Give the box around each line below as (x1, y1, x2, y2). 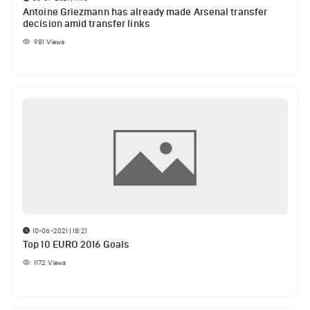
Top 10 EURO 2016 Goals (23, 238, 130, 250)
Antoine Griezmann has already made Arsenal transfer (23, 6, 268, 18)
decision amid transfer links (23, 18, 150, 30)
